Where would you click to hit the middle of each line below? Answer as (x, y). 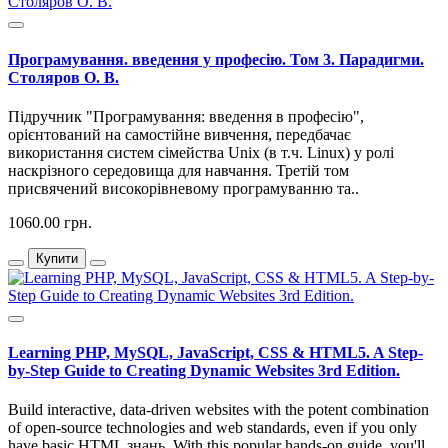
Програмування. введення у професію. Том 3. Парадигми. (216, 59)
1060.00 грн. (50, 222)
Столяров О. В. (63, 77)
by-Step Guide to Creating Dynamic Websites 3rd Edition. (204, 371)
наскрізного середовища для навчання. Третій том (178, 170)
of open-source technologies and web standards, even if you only (212, 428)
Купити (57, 258)
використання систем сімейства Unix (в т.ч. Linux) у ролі (201, 152)
